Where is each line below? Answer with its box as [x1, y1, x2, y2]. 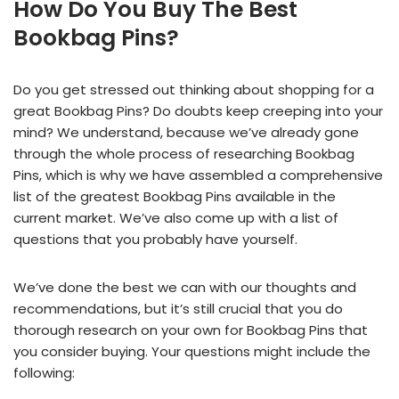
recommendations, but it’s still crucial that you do [13, 299, 343, 318]
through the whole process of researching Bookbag [13, 144, 354, 163]
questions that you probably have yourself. [13, 230, 297, 248]
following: [13, 363, 75, 382]
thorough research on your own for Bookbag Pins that [13, 321, 368, 339]
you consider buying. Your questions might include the [13, 342, 370, 361]
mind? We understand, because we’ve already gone [13, 123, 359, 142]
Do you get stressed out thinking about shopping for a [13, 80, 374, 99]
